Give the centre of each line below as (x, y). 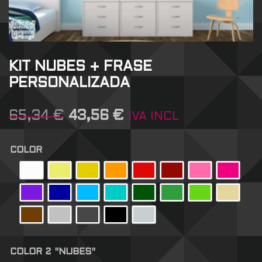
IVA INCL (154, 117)
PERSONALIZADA (69, 84)
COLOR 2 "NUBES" (53, 252)
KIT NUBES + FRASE (80, 68)
